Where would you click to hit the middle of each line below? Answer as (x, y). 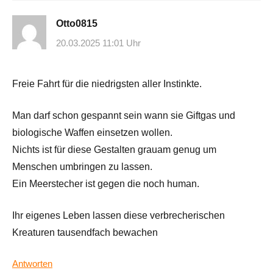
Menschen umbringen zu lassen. (82, 166)
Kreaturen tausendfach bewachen (85, 232)
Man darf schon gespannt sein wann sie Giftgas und (124, 115)
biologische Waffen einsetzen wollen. (92, 132)
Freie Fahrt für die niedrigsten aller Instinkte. (107, 83)
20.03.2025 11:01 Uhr (98, 43)
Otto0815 (77, 24)
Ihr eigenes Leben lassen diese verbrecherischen (119, 215)
